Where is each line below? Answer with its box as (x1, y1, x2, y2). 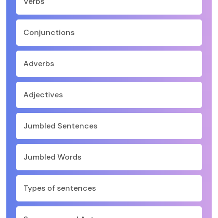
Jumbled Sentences (23, 121, 97, 131)
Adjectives (23, 90, 63, 100)
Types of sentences (23, 183, 96, 193)
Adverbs (23, 58, 54, 69)
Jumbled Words (23, 152, 81, 162)
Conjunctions (23, 27, 74, 37)
